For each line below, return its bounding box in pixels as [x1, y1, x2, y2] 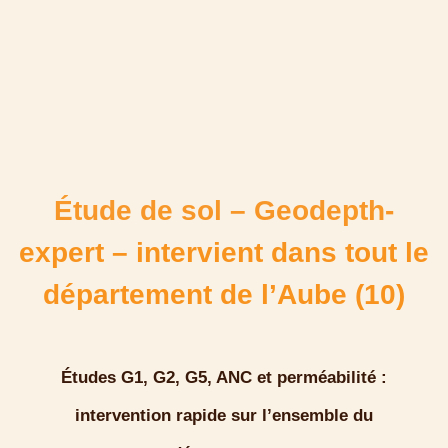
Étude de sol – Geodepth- [54, 195, 394, 226]
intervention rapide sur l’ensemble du [75, 406, 373, 425]
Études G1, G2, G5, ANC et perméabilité [61, 368, 376, 387]
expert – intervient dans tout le [19, 237, 429, 268]
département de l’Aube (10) [43, 279, 405, 310]
